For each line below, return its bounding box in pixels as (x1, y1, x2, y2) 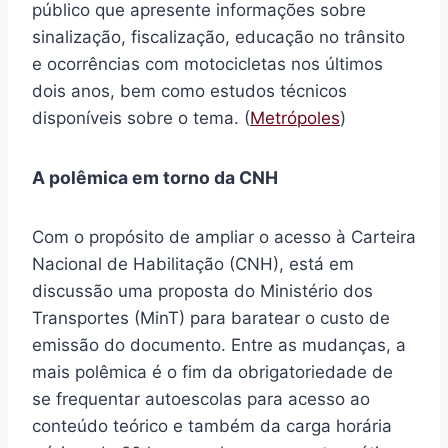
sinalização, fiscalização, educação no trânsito (32, 27, 405, 48)
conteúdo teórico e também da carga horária (32, 416, 392, 437)
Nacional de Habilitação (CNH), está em (32, 254, 354, 275)
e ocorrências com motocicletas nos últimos (32, 54, 383, 75)
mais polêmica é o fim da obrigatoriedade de (32, 362, 393, 383)
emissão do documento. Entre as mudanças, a (32, 335, 406, 356)
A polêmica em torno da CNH (32, 167, 278, 189)
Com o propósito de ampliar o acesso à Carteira (32, 227, 416, 248)
